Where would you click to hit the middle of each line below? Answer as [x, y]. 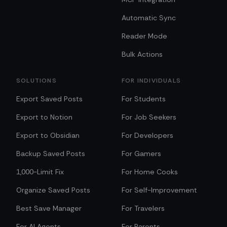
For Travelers [143, 208]
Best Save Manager [49, 208]
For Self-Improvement [159, 190]
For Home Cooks [150, 172]
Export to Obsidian [48, 135]
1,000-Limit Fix [40, 172]
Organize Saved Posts [53, 190]
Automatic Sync [149, 18]
